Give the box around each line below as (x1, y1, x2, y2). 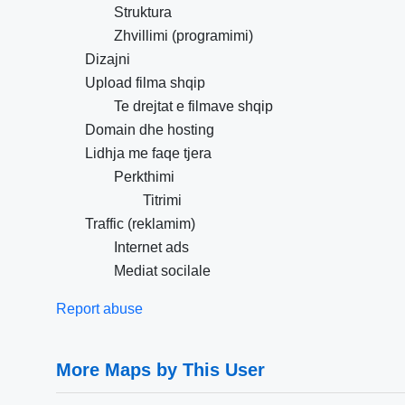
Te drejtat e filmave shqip (114, 99, 273, 114)
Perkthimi (114, 169, 174, 184)
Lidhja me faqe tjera (85, 146, 212, 161)
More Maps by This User (56, 360, 265, 380)
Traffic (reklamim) (85, 216, 195, 231)
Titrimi (143, 193, 182, 208)
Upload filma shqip (85, 75, 205, 90)
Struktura (114, 5, 172, 20)
